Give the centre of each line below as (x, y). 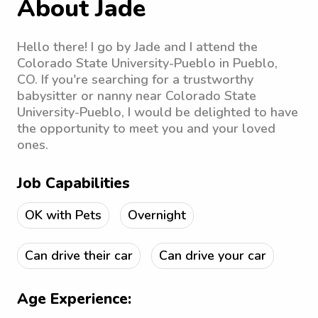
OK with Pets (63, 215)
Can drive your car (213, 256)
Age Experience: (74, 299)
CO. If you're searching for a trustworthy (135, 79)
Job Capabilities (73, 183)
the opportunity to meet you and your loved (146, 128)
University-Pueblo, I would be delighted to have (158, 112)
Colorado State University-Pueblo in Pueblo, (147, 63)
